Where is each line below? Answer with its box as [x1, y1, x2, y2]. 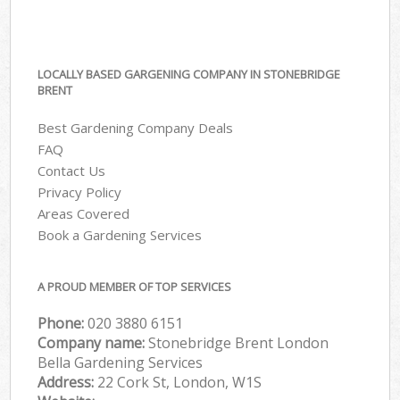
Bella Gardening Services [37, 352, 204, 372]
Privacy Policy [37, 183, 122, 202]
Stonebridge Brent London [148, 332, 329, 353]
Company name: [37, 332, 149, 353]
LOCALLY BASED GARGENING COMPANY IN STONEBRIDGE [37, 65, 341, 82]
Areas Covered [37, 204, 130, 223]
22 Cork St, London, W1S [97, 371, 262, 392]
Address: [37, 371, 98, 392]
